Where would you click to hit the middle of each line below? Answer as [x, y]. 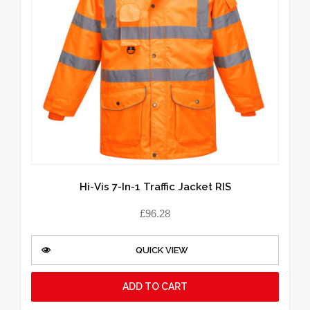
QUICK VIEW [162, 250]
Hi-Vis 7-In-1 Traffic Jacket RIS [155, 187]
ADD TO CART [155, 286]
